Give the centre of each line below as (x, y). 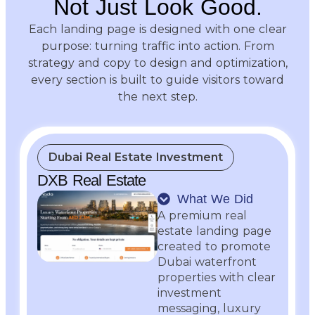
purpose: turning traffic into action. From (157, 46)
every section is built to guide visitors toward (157, 79)
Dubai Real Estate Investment (136, 157)
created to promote (214, 246)
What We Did (215, 199)
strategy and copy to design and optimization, (157, 63)
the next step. (157, 96)
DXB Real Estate (91, 180)
